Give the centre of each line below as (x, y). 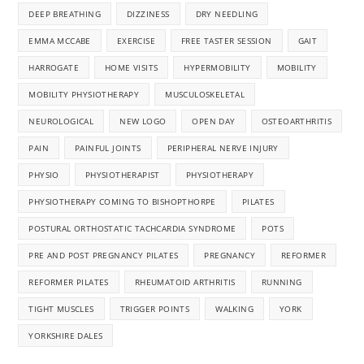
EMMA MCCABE (60, 41)
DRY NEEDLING (227, 14)
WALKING (235, 309)
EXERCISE (136, 41)
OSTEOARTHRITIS (297, 121)
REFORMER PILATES (69, 282)
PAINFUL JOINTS (108, 148)
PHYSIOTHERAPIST (122, 175)
